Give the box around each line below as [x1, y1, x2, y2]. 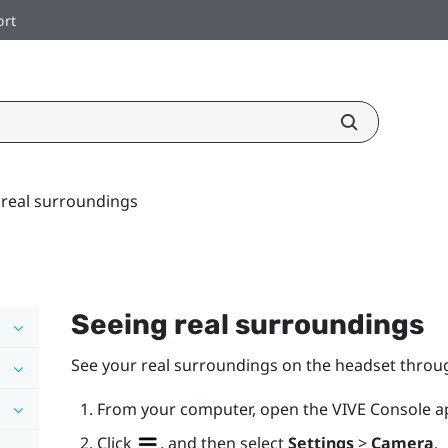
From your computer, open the [96, 397, 332, 420]
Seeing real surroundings [70, 307, 424, 341]
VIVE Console [331, 397, 431, 420]
